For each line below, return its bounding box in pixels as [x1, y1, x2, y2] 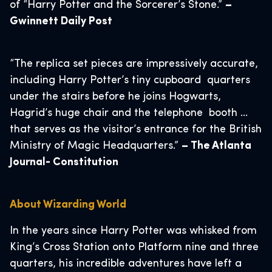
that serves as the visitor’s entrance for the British [10, 124, 262, 135]
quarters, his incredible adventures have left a [10, 258, 242, 270]
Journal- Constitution [10, 157, 121, 168]
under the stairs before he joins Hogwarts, [10, 91, 221, 103]
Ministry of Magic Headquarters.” [10, 140, 182, 152]
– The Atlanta [182, 140, 251, 152]
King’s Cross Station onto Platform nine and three [10, 242, 259, 253]
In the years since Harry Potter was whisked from [10, 225, 257, 237]
